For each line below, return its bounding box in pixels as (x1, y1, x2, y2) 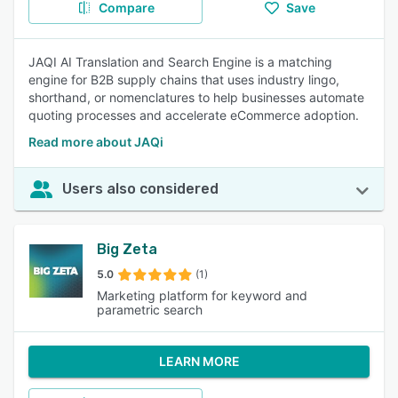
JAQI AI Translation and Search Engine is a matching (28, 54, 332, 69)
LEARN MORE (158, 354, 240, 369)
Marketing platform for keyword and (97, 288, 308, 303)
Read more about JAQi (28, 134, 163, 149)
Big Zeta (97, 241, 158, 258)
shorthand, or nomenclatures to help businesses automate (28, 90, 364, 105)
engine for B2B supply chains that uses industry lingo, (28, 72, 339, 87)
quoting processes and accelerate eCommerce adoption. (28, 107, 359, 123)
